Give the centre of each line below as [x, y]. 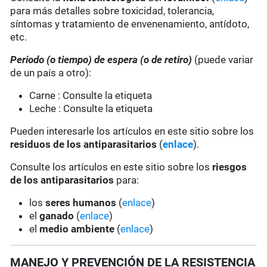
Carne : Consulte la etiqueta [91, 96]
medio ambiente [78, 229]
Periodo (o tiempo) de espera [74, 60]
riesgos [230, 167]
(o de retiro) [166, 60]
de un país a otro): [51, 73]
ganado [57, 216]
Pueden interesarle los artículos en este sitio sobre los [132, 131]
